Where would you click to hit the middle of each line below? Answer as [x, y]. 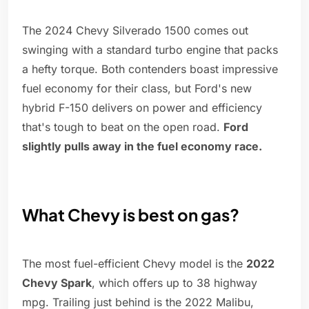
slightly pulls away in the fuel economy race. [142, 147]
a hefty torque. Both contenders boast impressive [150, 69]
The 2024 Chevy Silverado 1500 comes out [135, 31]
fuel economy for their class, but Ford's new [137, 89]
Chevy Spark [57, 283]
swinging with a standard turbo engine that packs [150, 50]
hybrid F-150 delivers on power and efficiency [142, 108]
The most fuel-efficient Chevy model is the [134, 264]
